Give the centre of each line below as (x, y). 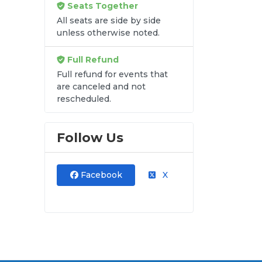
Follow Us (90, 138)
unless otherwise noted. (108, 33)
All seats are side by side (109, 21)
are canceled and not (101, 87)
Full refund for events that (112, 75)
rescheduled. (84, 99)
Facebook (100, 175)
